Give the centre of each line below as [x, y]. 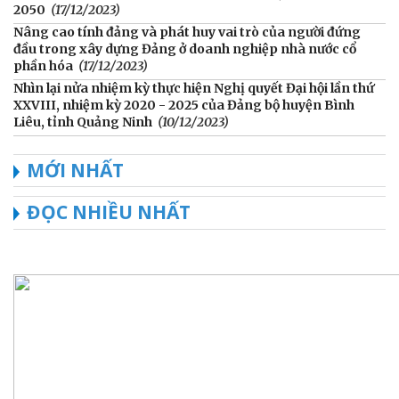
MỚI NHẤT [75, 170]
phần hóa [43, 65]
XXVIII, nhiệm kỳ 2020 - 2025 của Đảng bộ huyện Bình [184, 105]
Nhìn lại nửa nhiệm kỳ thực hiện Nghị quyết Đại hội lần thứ [194, 88]
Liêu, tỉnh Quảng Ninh [83, 122]
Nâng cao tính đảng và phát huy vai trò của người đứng [187, 32]
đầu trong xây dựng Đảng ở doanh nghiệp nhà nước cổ [185, 49]
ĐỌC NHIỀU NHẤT [109, 212]
